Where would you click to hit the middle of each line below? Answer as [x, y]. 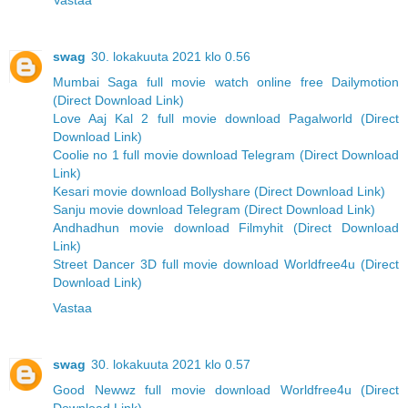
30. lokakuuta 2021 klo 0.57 [171, 365]
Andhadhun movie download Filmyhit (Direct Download [226, 228]
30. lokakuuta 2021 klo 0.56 [171, 57]
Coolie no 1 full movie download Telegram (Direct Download [226, 155]
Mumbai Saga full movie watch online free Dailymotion [226, 82]
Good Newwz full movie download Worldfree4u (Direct [226, 390]
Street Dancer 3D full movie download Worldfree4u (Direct [226, 265]
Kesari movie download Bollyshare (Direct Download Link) [219, 192]
